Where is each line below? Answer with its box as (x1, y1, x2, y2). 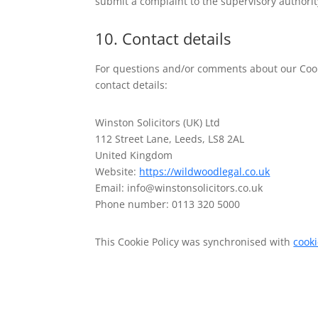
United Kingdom (95, 148, 173, 162)
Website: (95, 164, 140, 178)
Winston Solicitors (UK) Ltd (95, 115, 221, 129)
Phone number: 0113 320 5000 (95, 197, 241, 211)
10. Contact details (95, 27, 231, 49)
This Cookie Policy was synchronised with (95, 234, 294, 248)
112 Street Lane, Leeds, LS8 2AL (95, 131, 245, 146)
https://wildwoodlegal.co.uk (139, 164, 270, 178)
